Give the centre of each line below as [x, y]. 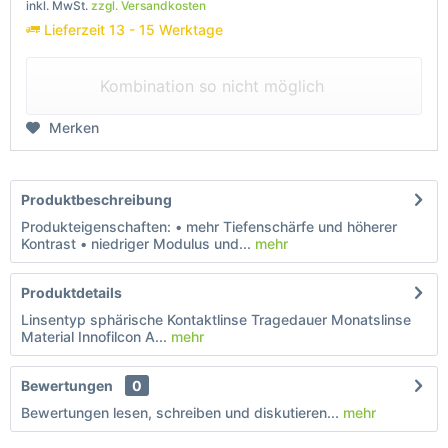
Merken [74, 127]
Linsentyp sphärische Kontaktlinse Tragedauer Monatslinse [216, 319]
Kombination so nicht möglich [212, 86]
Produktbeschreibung [96, 199]
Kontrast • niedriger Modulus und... [136, 243]
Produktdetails [71, 292]
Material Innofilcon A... [96, 336]
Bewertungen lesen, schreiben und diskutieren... [180, 412]
